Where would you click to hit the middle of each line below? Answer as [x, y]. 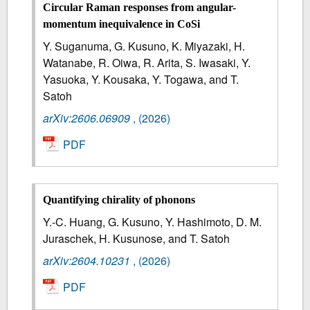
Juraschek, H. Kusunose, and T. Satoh [137, 239]
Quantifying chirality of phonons [119, 200]
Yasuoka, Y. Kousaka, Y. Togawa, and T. [141, 79]
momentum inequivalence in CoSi [122, 24]
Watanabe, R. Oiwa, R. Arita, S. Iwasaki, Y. [147, 62]
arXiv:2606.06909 [87, 118]
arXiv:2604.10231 [87, 261]
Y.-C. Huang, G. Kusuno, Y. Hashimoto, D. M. [153, 222]
